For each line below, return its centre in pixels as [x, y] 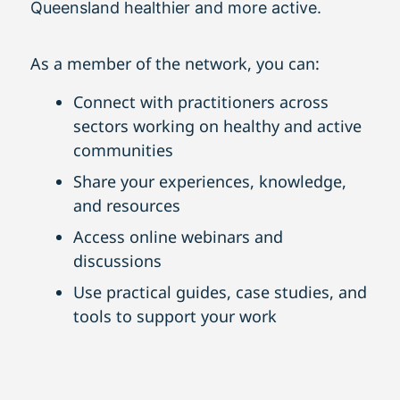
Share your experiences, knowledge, [210, 182]
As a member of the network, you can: [175, 64]
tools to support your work [175, 317]
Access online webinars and [178, 237]
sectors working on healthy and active [217, 126]
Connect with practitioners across [201, 102]
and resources [127, 206]
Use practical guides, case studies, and [220, 292]
